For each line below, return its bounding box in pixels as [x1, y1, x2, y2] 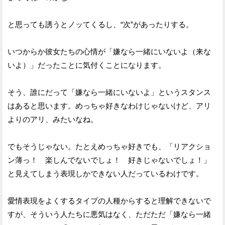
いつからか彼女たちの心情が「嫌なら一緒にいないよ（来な [8, 47, 211, 56]
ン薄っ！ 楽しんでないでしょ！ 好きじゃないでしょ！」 [8, 155, 211, 164]
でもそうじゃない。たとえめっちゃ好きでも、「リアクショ [8, 142, 211, 151]
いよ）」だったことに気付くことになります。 [8, 60, 166, 69]
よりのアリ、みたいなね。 [8, 115, 98, 124]
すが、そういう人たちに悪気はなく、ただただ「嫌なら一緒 [8, 209, 211, 218]
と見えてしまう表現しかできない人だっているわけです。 [8, 169, 203, 178]
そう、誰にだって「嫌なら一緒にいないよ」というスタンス [8, 87, 211, 96]
